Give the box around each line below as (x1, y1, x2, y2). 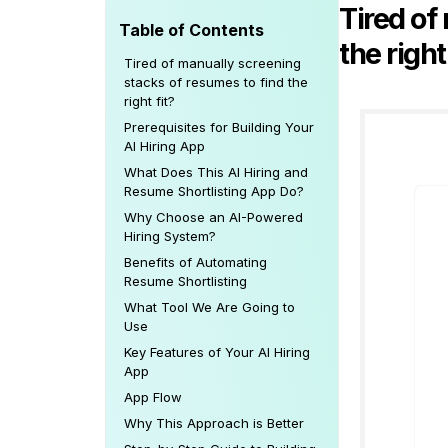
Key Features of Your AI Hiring (124, 344, 310, 360)
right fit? (124, 93, 175, 109)
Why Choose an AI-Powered (124, 209, 303, 225)
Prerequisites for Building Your (124, 119, 314, 135)
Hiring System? (124, 228, 216, 244)
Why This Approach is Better (124, 415, 304, 431)
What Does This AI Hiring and (124, 164, 308, 180)
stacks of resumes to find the (124, 74, 308, 90)
